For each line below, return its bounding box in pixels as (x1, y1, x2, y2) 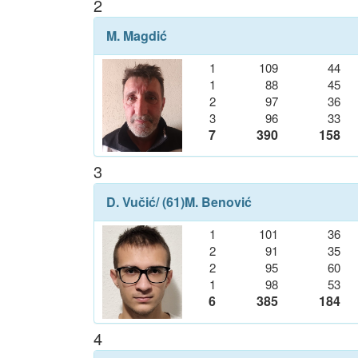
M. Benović (185, 193, 252, 212)
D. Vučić (106, 193, 156, 212)
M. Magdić (106, 26, 167, 45)
